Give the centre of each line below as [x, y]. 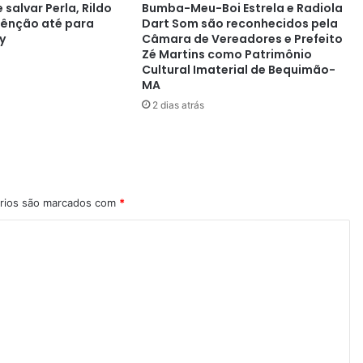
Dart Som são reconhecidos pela [239, 24]
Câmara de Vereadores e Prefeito [242, 39]
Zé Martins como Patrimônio [226, 55]
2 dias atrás [178, 105]
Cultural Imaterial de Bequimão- [238, 70]
